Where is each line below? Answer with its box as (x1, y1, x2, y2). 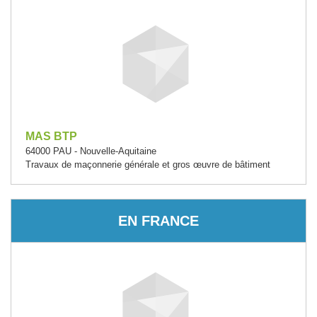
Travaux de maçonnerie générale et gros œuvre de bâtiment (25, 159, 270, 170)
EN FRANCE (118, 212, 199, 229)
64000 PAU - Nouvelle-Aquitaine (25, 146, 156, 156)
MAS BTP (25, 130, 77, 142)
